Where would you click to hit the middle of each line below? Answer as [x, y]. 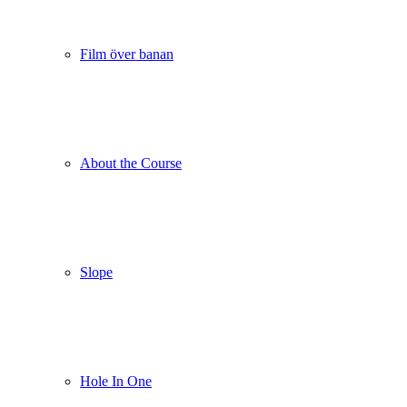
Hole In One [116, 381]
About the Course [131, 163]
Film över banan [127, 54]
